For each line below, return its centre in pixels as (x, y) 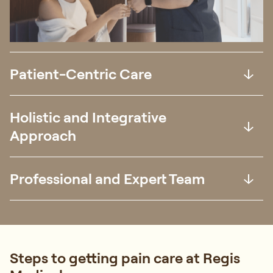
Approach (43, 135)
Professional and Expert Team (107, 178)
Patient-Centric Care (81, 73)
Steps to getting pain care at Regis (125, 257)
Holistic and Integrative (88, 117)
